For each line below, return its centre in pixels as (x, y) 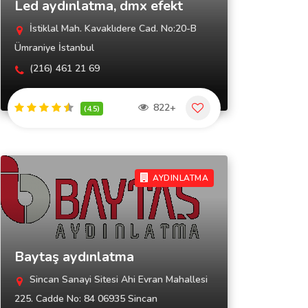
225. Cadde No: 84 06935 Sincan (86, 299)
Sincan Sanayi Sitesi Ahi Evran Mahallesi (117, 279)
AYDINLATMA (179, 178)
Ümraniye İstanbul (54, 48)
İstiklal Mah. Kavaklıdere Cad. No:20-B (112, 29)
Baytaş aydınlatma (74, 257)
